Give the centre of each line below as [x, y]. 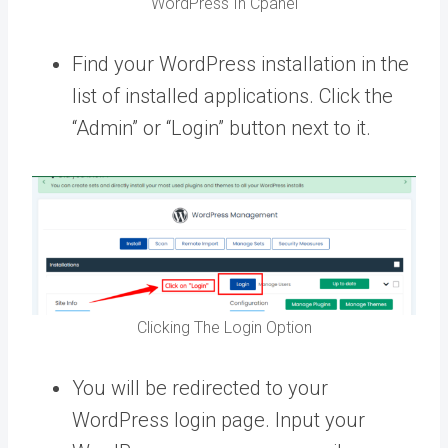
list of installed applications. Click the [232, 95]
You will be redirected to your [200, 388]
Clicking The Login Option [224, 328]
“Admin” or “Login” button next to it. [221, 127]
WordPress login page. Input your [218, 420]
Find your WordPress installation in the [240, 63]
